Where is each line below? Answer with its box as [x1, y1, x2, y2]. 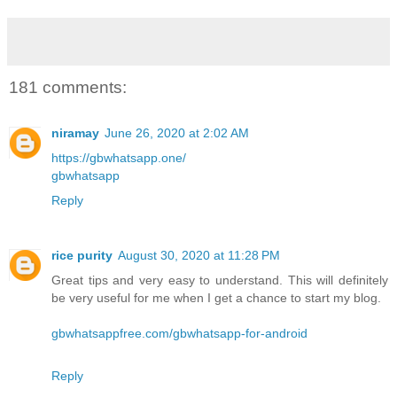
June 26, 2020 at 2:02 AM [105, 126, 249, 141]
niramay [51, 126, 99, 141]
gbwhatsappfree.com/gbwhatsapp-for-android [51, 326, 307, 341]
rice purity [51, 248, 113, 263]
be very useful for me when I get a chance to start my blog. [51, 291, 381, 306]
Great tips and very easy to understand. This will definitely [51, 273, 388, 288]
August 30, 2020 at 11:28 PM [118, 248, 280, 263]
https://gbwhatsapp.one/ [51, 151, 186, 166]
